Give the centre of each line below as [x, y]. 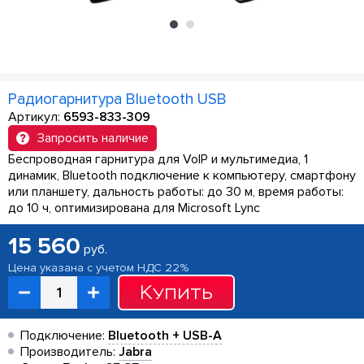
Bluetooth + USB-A [165, 336]
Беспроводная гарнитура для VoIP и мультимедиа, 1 [158, 159]
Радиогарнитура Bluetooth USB [117, 99]
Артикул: [36, 117]
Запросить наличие [93, 138]
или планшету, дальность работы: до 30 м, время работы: [176, 192]
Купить [176, 292]
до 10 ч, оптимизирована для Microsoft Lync [134, 208]
